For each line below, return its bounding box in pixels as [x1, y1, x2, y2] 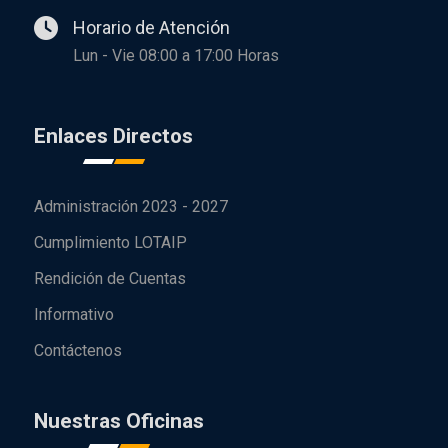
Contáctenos [34, 340, 122, 360]
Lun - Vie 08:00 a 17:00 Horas [73, 45, 279, 65]
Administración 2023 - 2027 [34, 196, 228, 216]
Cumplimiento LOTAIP [34, 232, 187, 252]
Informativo [34, 304, 114, 324]
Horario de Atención [73, 16, 230, 38]
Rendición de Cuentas [34, 268, 186, 288]
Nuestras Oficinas [34, 408, 204, 433]
